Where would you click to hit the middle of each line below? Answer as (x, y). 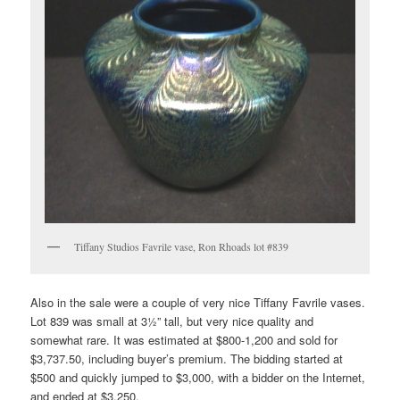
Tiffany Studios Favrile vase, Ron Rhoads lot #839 (182, 246)
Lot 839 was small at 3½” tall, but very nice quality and (172, 321)
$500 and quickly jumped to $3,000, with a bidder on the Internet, (198, 378)
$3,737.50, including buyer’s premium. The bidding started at (187, 359)
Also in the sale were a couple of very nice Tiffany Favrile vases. (198, 303)
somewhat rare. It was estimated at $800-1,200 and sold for (184, 340)
